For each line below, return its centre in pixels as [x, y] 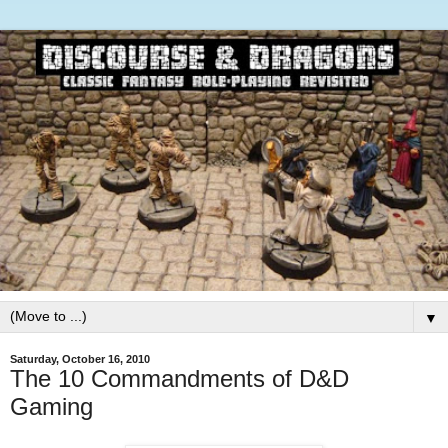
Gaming [51, 406]
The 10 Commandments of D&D [179, 378]
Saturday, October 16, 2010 [80, 358]
